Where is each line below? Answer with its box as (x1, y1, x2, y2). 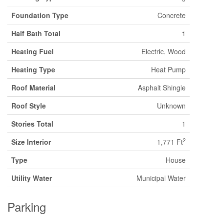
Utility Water (11, 173, 52, 183)
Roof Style (11, 101, 46, 110)
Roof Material (11, 83, 56, 92)
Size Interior (11, 137, 51, 147)
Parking (7, 198, 46, 215)
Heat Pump (151, 65, 186, 74)
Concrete (157, 10, 186, 20)
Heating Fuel (11, 46, 54, 56)
